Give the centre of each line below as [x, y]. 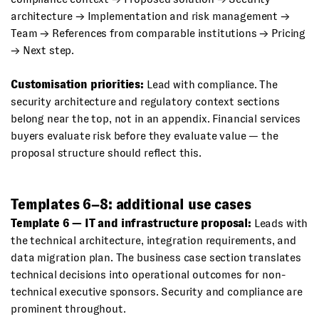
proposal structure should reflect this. [106, 153]
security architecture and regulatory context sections [145, 101]
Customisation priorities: [77, 84]
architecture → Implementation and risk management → [150, 16]
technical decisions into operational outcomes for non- [148, 274]
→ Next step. [43, 50]
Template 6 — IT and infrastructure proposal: [131, 223]
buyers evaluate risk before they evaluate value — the [145, 136]
